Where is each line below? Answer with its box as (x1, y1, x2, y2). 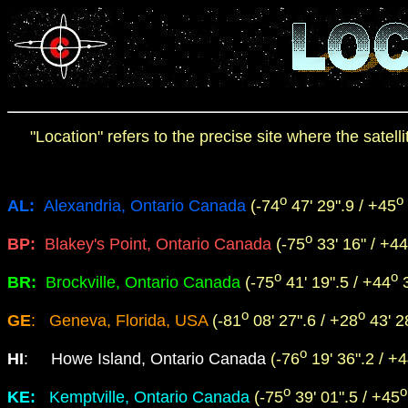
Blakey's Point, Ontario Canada (45, 235, 276, 253)
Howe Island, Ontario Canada (51, 350, 266, 368)
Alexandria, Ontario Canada (44, 197, 250, 215)
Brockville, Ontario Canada (46, 273, 240, 291)
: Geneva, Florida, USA (31, 311, 212, 330)
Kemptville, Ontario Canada (36, 388, 250, 406)
